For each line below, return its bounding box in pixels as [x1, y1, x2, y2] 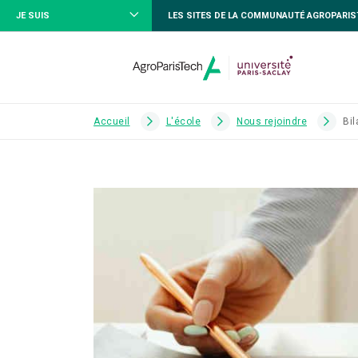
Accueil [93, 116, 130, 127]
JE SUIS [16, 10, 50, 21]
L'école [165, 116, 201, 127]
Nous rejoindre [237, 116, 307, 127]
